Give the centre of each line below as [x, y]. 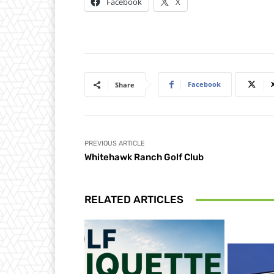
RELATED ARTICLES [134, 200]
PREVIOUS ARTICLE [115, 144]
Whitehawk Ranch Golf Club [144, 157]
